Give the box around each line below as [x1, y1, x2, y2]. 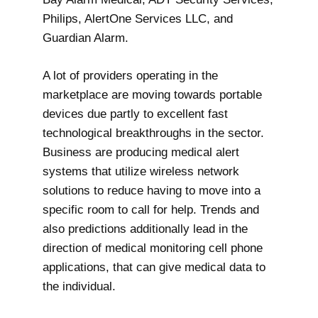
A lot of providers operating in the [43, 68, 218, 82]
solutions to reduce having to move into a [43, 183, 261, 197]
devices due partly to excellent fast [43, 106, 228, 121]
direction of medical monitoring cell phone [43, 241, 263, 255]
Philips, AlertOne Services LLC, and [43, 12, 233, 26]
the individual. [43, 279, 116, 293]
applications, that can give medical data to [43, 260, 265, 274]
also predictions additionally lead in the [43, 221, 248, 236]
